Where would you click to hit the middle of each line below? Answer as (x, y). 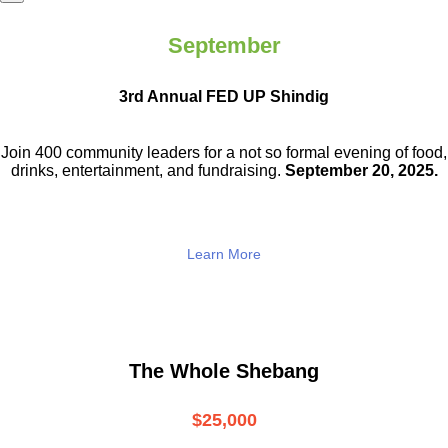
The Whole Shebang (224, 371)
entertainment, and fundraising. (173, 171)
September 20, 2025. (361, 171)
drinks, (36, 171)
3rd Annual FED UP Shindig (224, 96)
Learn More (224, 254)
